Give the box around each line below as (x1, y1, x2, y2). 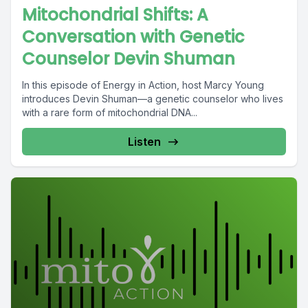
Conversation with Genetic (22, 25, 244, 48)
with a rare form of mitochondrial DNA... (22, 107, 197, 118)
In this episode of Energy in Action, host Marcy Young (22, 79, 264, 91)
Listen (128, 135, 161, 148)
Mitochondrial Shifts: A (22, 3, 208, 26)
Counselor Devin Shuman (22, 47, 235, 70)
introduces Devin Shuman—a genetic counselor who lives (22, 93, 283, 104)
